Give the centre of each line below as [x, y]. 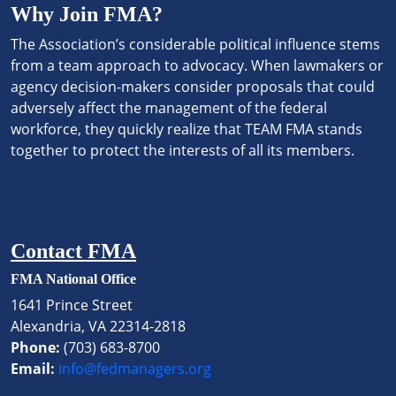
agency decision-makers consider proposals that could [193, 86]
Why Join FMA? [87, 14]
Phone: [35, 347]
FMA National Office [73, 278]
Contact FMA [73, 251]
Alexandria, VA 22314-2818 [98, 326]
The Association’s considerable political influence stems [195, 44]
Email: [33, 368]
